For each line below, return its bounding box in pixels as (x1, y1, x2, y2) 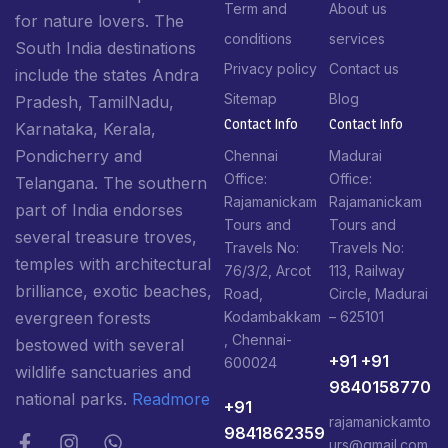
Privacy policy (224, 59, 317, 77)
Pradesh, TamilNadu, (15, 92, 174, 113)
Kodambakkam (224, 307, 321, 325)
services (328, 29, 385, 47)
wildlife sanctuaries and (15, 362, 191, 383)
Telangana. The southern (15, 173, 207, 194)
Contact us (328, 59, 399, 77)
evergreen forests (15, 308, 151, 329)
